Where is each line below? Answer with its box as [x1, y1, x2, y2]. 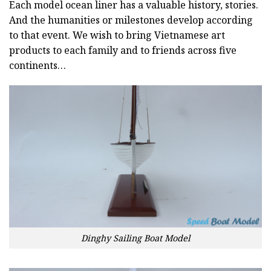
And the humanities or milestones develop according [9, 13, 253, 27]
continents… [9, 58, 66, 72]
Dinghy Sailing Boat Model [81, 232, 190, 244]
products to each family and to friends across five [9, 43, 237, 57]
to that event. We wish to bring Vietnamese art [9, 28, 225, 42]
